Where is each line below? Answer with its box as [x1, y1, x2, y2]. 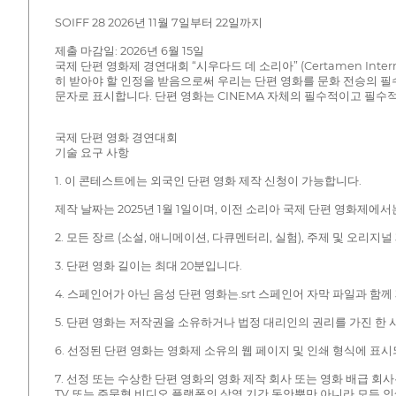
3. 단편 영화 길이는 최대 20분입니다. [54, 259, 242, 273]
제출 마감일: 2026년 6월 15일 [54, 44, 204, 58]
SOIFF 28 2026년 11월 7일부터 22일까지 [54, 16, 263, 30]
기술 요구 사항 [54, 146, 129, 160]
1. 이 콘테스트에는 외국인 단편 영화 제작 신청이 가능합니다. [54, 174, 362, 188]
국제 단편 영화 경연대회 [54, 131, 178, 145]
